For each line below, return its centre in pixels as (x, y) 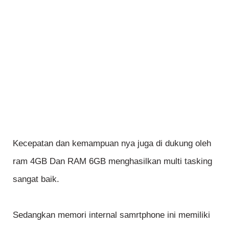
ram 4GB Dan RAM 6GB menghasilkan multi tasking (112, 161)
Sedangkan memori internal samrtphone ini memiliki (111, 215)
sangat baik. (36, 179)
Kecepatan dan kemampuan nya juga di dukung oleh (112, 143)
